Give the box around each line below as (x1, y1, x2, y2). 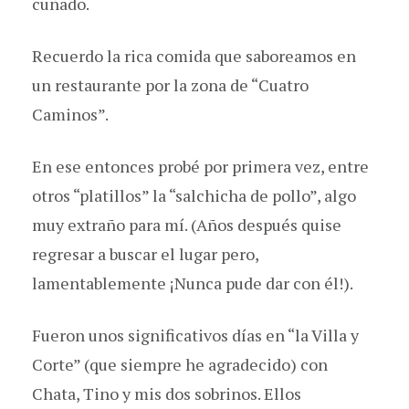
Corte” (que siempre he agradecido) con (32, 352, 328, 375)
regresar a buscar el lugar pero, (32, 242, 258, 265)
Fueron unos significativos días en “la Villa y (32, 323, 359, 346)
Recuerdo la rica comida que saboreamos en (32, 44, 356, 67)
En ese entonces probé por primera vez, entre (32, 154, 369, 177)
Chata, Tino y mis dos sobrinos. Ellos (32, 382, 301, 404)
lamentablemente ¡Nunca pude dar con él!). (32, 271, 353, 294)
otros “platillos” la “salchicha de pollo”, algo (32, 184, 356, 206)
